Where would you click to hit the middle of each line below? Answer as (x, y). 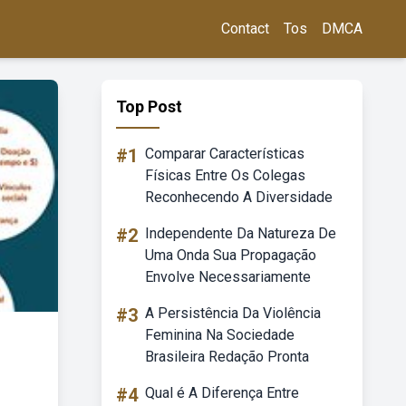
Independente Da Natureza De (241, 233)
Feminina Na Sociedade (220, 335)
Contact (245, 29)
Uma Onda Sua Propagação (231, 255)
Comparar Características (225, 154)
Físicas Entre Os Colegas (225, 175)
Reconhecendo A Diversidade (239, 197)
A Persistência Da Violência (233, 313)
